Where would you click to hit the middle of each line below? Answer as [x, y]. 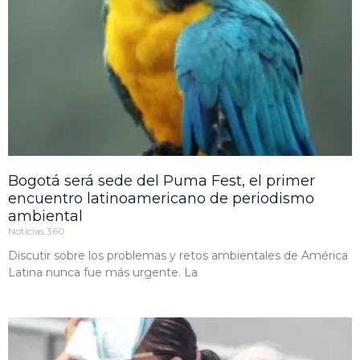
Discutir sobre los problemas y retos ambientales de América [178, 256]
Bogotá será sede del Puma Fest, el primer [162, 181]
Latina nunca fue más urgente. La [103, 273]
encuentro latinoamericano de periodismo [161, 199]
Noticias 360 [37, 231]
